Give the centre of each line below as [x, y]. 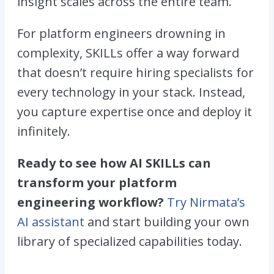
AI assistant [51, 221]
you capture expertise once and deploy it [135, 111]
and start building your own [167, 221]
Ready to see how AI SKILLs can [114, 163]
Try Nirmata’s [206, 202]
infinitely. [44, 131]
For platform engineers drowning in [121, 33]
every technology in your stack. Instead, [131, 92]
